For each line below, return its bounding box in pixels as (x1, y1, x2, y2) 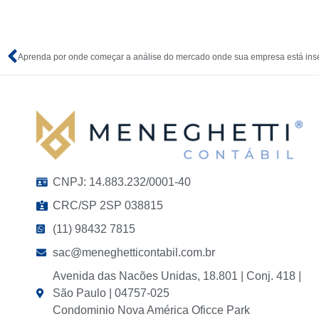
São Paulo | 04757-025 (52, 287, 169, 300)
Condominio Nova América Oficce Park (52, 304, 250, 317)
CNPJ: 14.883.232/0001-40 (52, 176, 191, 189)
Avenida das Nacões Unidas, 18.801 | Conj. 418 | (52, 270, 301, 283)
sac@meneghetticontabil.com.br (52, 246, 215, 259)
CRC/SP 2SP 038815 (52, 199, 163, 212)
